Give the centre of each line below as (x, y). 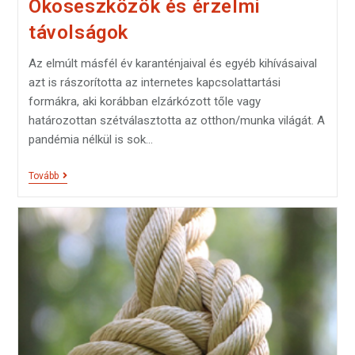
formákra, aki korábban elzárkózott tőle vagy (144, 102)
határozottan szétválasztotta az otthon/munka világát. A (176, 121)
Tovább (43, 176)
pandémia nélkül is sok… (90, 140)
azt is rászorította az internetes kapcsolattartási (154, 83)
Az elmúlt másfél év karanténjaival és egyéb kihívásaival (172, 64)
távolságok (78, 33)
